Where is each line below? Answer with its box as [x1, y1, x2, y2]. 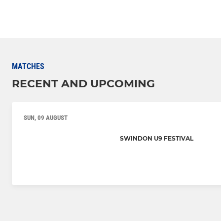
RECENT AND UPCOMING [12, 77, 155, 91]
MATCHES [12, 62, 44, 72]
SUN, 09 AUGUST [24, 114, 68, 122]
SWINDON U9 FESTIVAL [120, 134, 193, 142]
